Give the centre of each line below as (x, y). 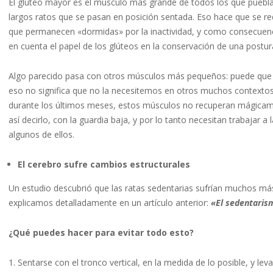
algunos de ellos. (41, 135)
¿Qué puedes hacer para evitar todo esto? (101, 233)
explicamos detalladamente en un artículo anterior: (110, 203)
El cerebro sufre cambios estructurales (104, 165)
